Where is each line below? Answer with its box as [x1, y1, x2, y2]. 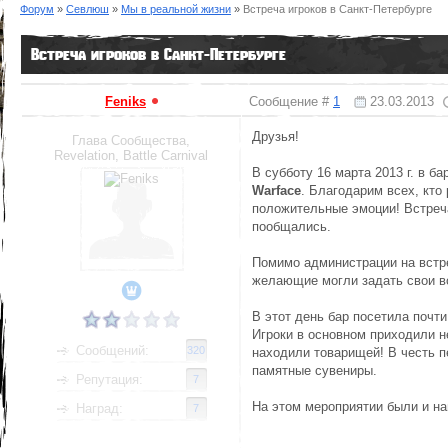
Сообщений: [76, 343, 150, 358]
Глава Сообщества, [72, 133, 191, 148]
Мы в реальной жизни [121, 3, 231, 15]
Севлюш [66, 3, 109, 15]
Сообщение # [249, 94, 333, 109]
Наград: [76, 401, 124, 416]
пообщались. [252, 219, 331, 234]
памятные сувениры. [252, 363, 377, 378]
